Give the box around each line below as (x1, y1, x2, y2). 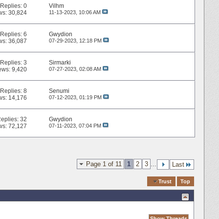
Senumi (48, 88, 69, 95)
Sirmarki (48, 59, 71, 66)
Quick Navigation (100, 177, 146, 185)
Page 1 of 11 (86, 160, 122, 168)
